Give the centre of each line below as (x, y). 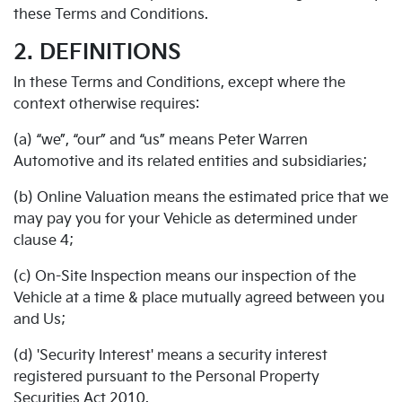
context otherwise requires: (106, 105)
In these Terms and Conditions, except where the (179, 83)
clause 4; (44, 241)
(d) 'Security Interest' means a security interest (170, 356)
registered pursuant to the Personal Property (166, 377)
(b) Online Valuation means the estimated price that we (201, 198)
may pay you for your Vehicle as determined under (185, 219)
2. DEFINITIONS (97, 52)
